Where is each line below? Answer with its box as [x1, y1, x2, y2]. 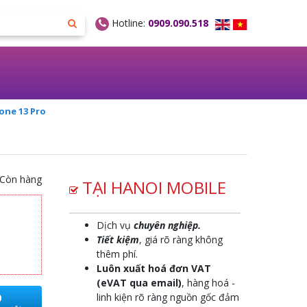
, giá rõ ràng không [139, 233, 223, 246]
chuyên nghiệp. [134, 219, 201, 232]
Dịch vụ [97, 219, 134, 232]
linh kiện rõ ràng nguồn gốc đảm [97, 291, 239, 304]
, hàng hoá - [182, 276, 235, 289]
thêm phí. [97, 247, 138, 260]
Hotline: [109, 16, 149, 29]
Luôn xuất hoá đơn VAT [97, 262, 211, 275]
